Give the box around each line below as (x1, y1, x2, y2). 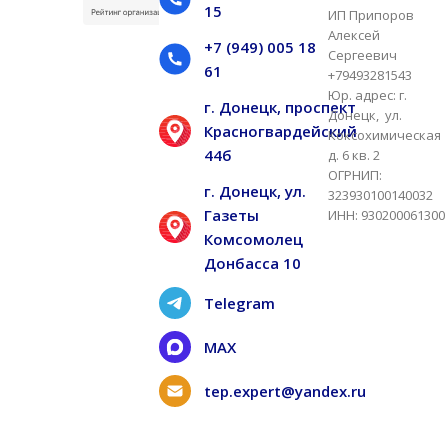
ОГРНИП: (328, 165, 383, 184)
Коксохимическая (328, 125, 442, 144)
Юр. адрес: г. (328, 85, 408, 104)
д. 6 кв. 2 (328, 145, 381, 164)
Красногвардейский (203, 120, 357, 141)
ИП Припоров (328, 5, 415, 24)
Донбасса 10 (203, 252, 301, 273)
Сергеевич (328, 45, 398, 64)
